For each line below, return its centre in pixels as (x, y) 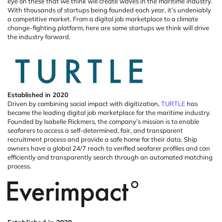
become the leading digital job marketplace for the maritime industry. (109, 112)
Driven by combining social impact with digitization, (84, 103)
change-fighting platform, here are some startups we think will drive (108, 28)
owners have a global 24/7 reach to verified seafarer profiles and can (109, 148)
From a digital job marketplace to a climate (136, 19)
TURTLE (174, 103)
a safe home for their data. (143, 139)
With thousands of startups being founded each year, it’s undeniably (109, 10)
